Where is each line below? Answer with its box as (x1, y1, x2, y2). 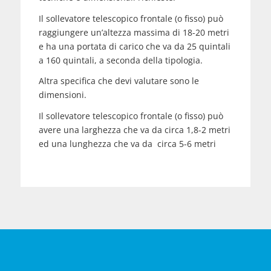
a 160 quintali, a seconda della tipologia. (38, 54, 203, 66)
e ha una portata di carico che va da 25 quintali (38, 40, 230, 52)
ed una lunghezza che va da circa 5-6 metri (38, 138, 216, 150)
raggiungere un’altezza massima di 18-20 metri (38, 26, 229, 38)
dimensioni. (38, 89, 87, 101)
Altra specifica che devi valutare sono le (38, 75, 199, 87)
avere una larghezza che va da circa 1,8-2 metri (38, 124, 230, 136)
